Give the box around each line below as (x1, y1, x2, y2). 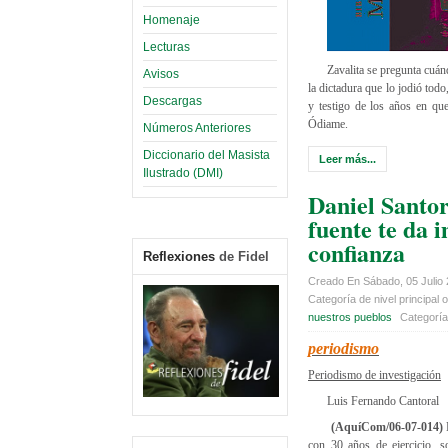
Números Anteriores (143, 120, 251, 135)
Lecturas (143, 39, 190, 54)
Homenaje (143, 12, 200, 27)
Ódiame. (308, 116, 348, 131)
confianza (308, 234, 405, 270)
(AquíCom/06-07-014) (326, 419, 443, 434)
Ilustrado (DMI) (143, 165, 223, 180)
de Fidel (215, 248, 269, 264)
